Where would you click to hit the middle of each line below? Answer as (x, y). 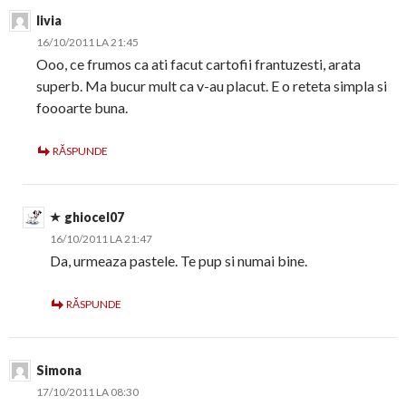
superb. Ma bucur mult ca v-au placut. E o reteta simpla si (212, 86)
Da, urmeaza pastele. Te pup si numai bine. (179, 261)
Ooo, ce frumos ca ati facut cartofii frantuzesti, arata (198, 64)
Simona (59, 371)
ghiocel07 (94, 217)
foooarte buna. (82, 108)
